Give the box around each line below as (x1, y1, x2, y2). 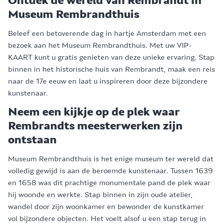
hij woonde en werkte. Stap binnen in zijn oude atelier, (8, 191, 193, 199)
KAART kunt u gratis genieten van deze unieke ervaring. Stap (8, 53, 215, 61)
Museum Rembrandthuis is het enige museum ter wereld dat (8, 155, 214, 163)
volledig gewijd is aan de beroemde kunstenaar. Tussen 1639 (8, 167, 213, 175)
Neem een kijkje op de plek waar (8, 106, 180, 118)
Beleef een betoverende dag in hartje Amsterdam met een (8, 29, 206, 37)
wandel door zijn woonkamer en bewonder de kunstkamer (8, 203, 204, 211)
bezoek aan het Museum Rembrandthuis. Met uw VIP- (8, 41, 191, 49)
